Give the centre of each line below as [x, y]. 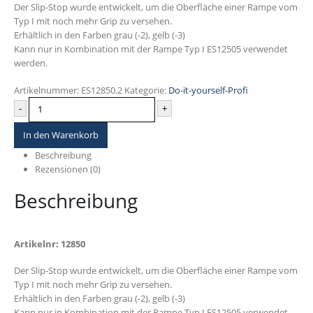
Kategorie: [146, 90]
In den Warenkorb [61, 134]
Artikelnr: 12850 [50, 243]
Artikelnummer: [48, 90]
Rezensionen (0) [67, 169]
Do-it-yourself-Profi [208, 90]
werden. [31, 63]
